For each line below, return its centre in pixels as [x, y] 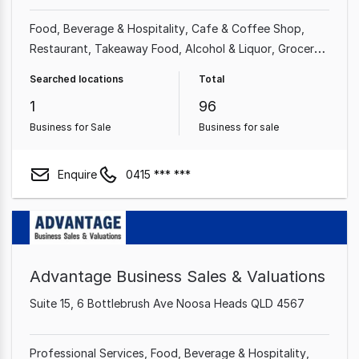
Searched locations [77, 79]
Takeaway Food [137, 48]
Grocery [299, 48]
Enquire [77, 174]
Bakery [105, 69]
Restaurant [59, 48]
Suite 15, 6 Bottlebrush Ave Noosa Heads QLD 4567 [167, 303]
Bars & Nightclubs [176, 69]
